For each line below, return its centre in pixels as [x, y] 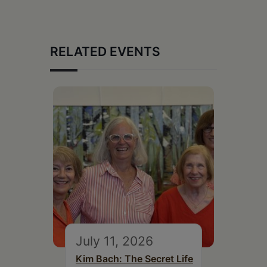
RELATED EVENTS [105, 52]
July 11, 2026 [114, 241]
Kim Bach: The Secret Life [134, 259]
